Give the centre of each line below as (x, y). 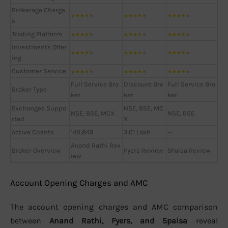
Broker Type (29, 89)
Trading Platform (37, 34)
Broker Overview (36, 150)
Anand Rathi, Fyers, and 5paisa (118, 221)
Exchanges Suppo (39, 108)
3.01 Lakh (137, 132)
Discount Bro (144, 84)
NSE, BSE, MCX (93, 113)
